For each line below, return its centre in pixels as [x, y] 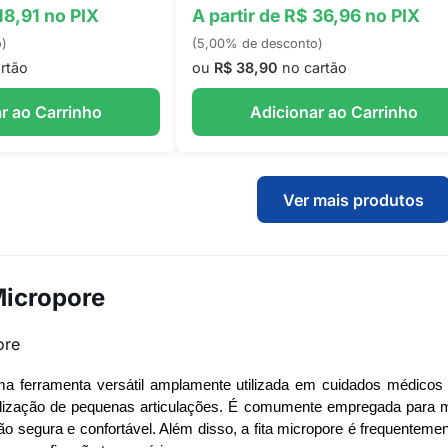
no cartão [312, 67]
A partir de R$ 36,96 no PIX [305, 15]
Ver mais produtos [354, 199]
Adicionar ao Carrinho [333, 112]
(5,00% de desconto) [257, 43]
